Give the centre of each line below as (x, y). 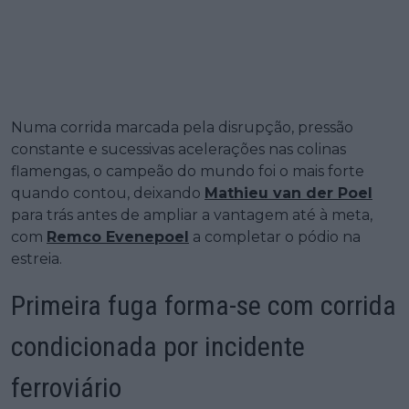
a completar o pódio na (275, 237)
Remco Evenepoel (118, 237)
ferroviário (66, 388)
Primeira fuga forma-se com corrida (204, 306)
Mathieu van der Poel (288, 194)
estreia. (37, 259)
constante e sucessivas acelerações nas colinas (178, 150)
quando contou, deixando (108, 194)
